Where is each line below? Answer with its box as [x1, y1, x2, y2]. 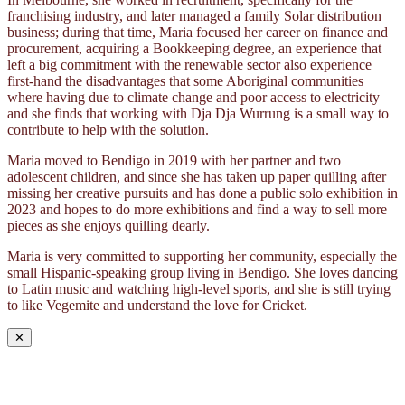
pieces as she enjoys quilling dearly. [7, 217, 210, 233]
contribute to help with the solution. [7, 121, 209, 137]
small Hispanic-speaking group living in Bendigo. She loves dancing [7, 264, 398, 280]
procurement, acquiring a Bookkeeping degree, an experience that [7, 40, 381, 56]
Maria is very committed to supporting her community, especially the [7, 248, 397, 264]
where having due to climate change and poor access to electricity [7, 89, 380, 105]
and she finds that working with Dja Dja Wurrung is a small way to [7, 105, 389, 121]
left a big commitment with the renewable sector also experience [7, 56, 372, 72]
